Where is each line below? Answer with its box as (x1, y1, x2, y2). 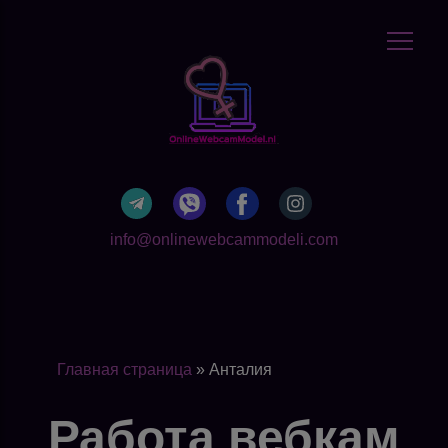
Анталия (208, 361, 272, 378)
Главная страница (56, 361, 192, 378)
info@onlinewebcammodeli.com (110, 231, 338, 249)
